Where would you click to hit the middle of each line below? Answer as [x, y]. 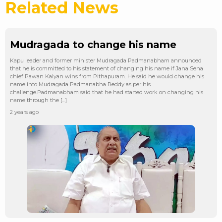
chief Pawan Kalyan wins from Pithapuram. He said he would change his [107, 76]
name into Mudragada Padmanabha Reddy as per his [80, 84]
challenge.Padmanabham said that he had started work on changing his [107, 92]
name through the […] [38, 100]
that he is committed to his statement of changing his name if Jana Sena [107, 68]
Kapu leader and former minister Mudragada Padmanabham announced [106, 60]
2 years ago [24, 112]
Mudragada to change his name [93, 44]
